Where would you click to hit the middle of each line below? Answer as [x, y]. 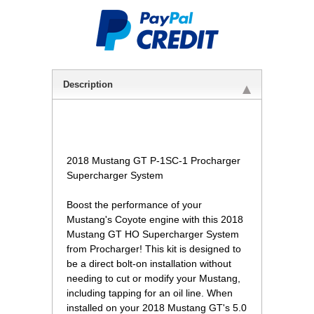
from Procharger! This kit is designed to [154, 249]
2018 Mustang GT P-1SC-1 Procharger [153, 161]
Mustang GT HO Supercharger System [153, 234]
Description [88, 85]
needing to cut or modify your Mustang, [153, 279]
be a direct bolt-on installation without [149, 264]
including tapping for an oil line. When [150, 293]
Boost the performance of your [134, 205]
